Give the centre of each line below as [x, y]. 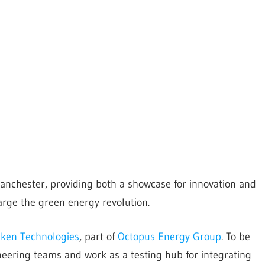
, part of [98, 236]
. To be [235, 236]
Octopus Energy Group [169, 236]
